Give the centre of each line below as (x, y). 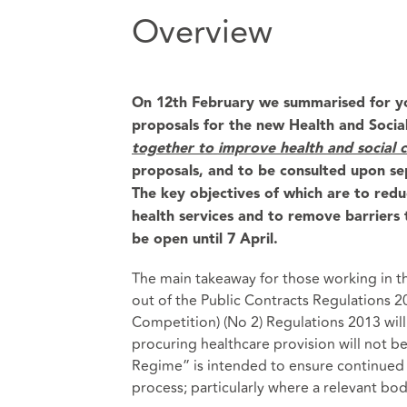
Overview (202, 33)
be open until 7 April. (204, 239)
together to (172, 149)
